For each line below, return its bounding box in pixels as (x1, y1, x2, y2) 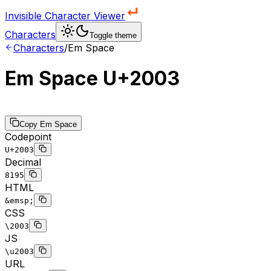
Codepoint (5, 130, 51, 143)
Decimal (5, 155, 41, 168)
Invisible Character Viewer (5, 10, 125, 22)
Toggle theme (90, 31, 137, 40)
